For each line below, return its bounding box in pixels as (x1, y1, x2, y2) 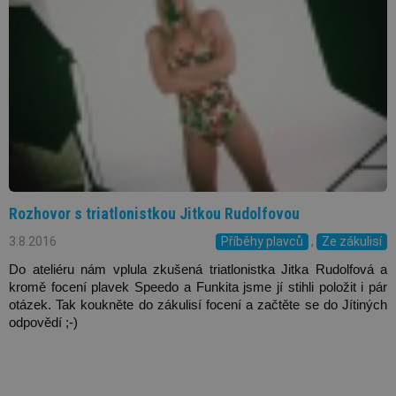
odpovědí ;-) (9, 316, 78, 331)
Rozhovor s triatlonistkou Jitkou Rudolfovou (9, 203, 300, 223)
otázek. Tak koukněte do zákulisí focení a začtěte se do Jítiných (9, 298, 387, 313)
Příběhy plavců (221, 234, 303, 249)
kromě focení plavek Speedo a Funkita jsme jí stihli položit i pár (9, 280, 387, 295)
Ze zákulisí (322, 234, 382, 249)
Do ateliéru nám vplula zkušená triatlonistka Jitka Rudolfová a (9, 263, 387, 278)
